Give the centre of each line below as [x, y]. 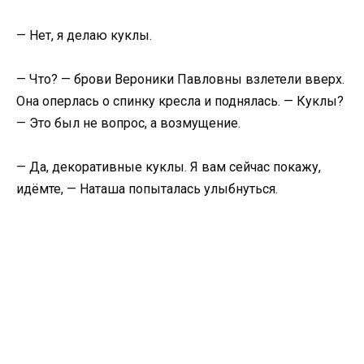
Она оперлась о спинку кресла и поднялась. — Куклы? [180, 102]
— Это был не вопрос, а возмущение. [128, 123]
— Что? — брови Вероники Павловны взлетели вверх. [180, 80]
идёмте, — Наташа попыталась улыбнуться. [147, 189]
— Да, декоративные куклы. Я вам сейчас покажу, [169, 167]
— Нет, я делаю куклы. [84, 35]
